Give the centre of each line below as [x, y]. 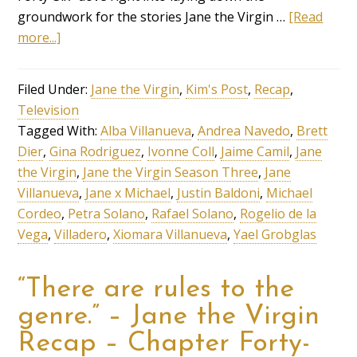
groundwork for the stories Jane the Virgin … [153, 16]
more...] [39, 37]
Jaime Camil [255, 151]
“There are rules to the [156, 289]
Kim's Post [217, 89]
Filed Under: [55, 89]
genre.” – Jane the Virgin [169, 316]
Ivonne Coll [181, 151]
